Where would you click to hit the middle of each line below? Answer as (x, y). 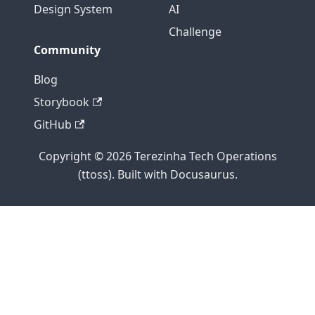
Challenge (195, 32)
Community (67, 50)
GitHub (53, 124)
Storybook (62, 102)
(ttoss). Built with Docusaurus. (157, 174)
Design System (73, 9)
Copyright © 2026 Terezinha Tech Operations (157, 156)
